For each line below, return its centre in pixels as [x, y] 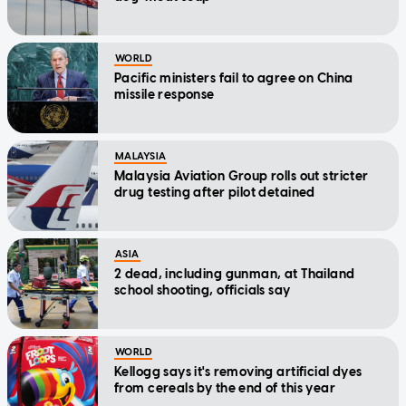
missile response [164, 94]
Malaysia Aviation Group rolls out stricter [242, 176]
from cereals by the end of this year [225, 388]
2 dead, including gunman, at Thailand [235, 274]
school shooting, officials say [203, 290]
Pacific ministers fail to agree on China [234, 78]
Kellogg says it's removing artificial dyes [238, 372]
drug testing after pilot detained [215, 192]
